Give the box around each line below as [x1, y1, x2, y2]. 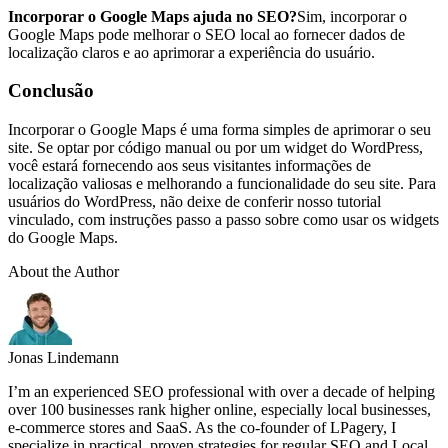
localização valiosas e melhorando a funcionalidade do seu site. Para [8, 175, 436, 193]
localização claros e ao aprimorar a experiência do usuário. [8, 43, 375, 61]
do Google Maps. [8, 229, 118, 247]
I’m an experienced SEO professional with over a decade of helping [8, 383, 435, 401]
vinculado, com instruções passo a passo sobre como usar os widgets [8, 211, 439, 229]
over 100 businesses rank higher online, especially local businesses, [8, 401, 431, 419]
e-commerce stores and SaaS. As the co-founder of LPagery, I [8, 419, 396, 437]
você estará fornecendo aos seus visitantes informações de [8, 157, 371, 175]
